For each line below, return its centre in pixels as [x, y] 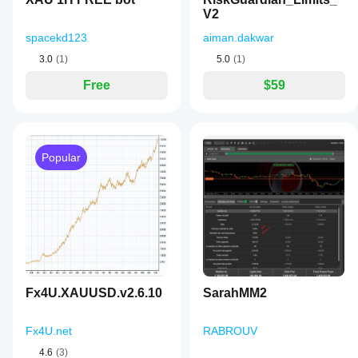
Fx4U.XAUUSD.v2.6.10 [94, 293]
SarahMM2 [235, 293]
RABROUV [230, 331]
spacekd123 [56, 38]
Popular [61, 157]
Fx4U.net [49, 331]
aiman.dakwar [239, 38]
